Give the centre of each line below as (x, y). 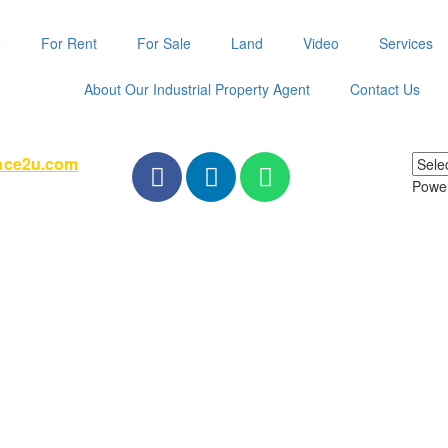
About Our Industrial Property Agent (197, 89)
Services (406, 43)
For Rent (69, 43)
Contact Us (385, 89)
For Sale (164, 43)
